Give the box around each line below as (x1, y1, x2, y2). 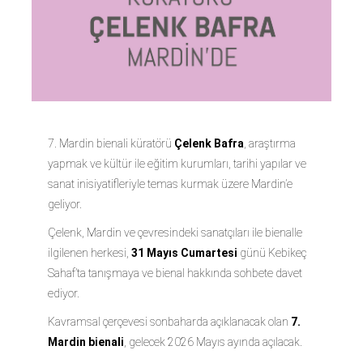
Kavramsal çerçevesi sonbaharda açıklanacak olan (48, 314, 291, 328)
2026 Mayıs (168, 335, 225, 348)
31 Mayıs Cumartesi (131, 246, 237, 259)
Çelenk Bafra (174, 136, 244, 150)
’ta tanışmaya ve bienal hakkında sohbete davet (75, 266, 302, 280)
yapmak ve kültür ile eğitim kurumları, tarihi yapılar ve (48, 156, 306, 170)
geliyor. (48, 197, 82, 211)
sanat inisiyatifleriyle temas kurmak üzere (48, 177, 251, 190)
